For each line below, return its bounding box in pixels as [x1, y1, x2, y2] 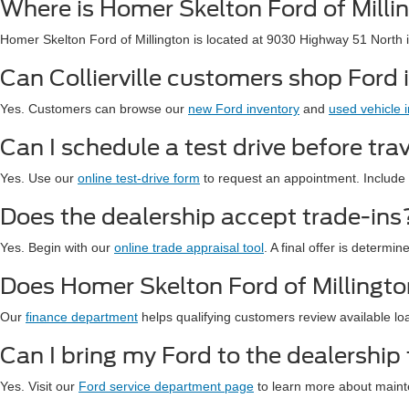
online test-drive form [78, 171, 200, 185]
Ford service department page [79, 379, 254, 393]
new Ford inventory [188, 101, 299, 116]
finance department [26, 309, 138, 324]
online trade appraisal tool [114, 240, 264, 255]
